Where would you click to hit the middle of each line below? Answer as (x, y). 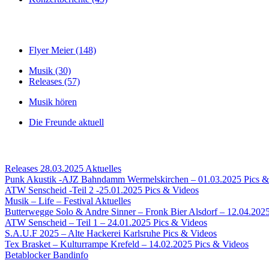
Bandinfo (71, 255)
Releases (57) (54, 81)
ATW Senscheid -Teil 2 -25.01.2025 (74, 190)
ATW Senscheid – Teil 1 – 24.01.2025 (78, 222)
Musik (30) (50, 70)
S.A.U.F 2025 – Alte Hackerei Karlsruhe (83, 233)
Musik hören (53, 101)
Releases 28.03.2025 (44, 168)
